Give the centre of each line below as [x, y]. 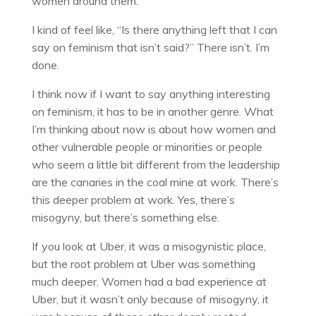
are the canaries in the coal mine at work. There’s [155, 182]
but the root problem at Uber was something [143, 263]
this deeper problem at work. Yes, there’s [133, 199]
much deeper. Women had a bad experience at [149, 281]
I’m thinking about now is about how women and [153, 129]
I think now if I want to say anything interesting [151, 93]
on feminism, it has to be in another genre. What [152, 111]
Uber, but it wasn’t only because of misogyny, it [150, 299]
